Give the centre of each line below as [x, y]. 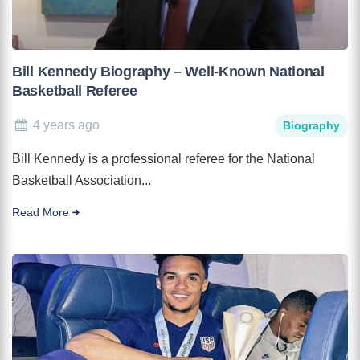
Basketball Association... [82, 180]
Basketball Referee [75, 90]
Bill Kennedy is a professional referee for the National [164, 158]
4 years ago [67, 125]
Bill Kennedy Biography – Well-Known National [168, 71]
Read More [41, 212]
